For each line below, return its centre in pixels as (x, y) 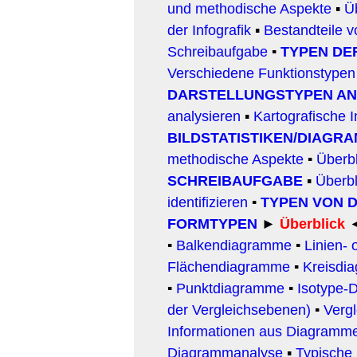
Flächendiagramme (229, 267)
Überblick (312, 224)
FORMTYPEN (212, 224)
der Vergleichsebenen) (239, 310)
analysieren (204, 116)
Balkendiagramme (234, 245)
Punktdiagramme (228, 288)
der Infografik (209, 30)
